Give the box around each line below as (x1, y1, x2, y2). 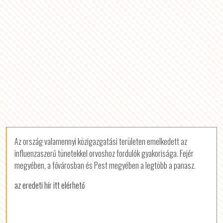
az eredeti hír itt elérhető (14, 179, 85, 191)
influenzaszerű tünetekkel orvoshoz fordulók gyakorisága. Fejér (14, 147, 194, 159)
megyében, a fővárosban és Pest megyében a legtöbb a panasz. (14, 159, 196, 171)
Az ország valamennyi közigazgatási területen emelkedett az (14, 135, 188, 147)
